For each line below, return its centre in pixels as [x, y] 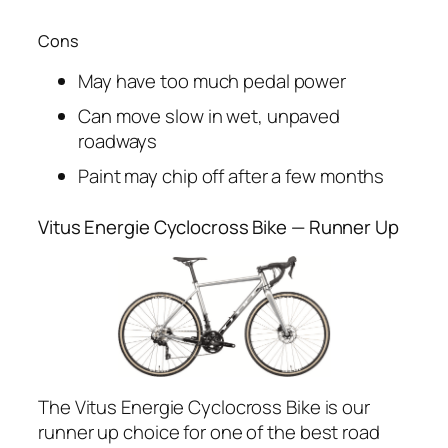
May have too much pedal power [212, 80]
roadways [118, 140]
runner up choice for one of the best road [209, 432]
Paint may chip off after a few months [231, 175]
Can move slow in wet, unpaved [209, 115]
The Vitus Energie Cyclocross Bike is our [204, 407]
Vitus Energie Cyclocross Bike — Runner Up [218, 227]
